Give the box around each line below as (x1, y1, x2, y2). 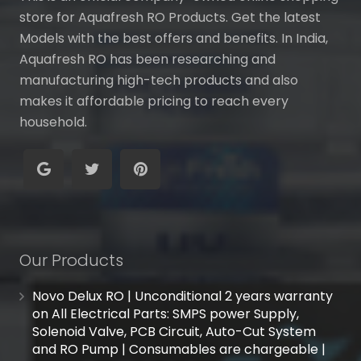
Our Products (19, 249, 123, 272)
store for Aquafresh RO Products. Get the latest (19, 8, 321, 27)
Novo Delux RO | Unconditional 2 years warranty (32, 287, 333, 306)
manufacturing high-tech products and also (19, 71, 298, 90)
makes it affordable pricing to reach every (19, 92, 288, 111)
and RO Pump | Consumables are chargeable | (32, 340, 326, 359)
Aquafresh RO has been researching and (19, 50, 276, 69)
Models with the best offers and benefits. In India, (19, 29, 328, 48)
